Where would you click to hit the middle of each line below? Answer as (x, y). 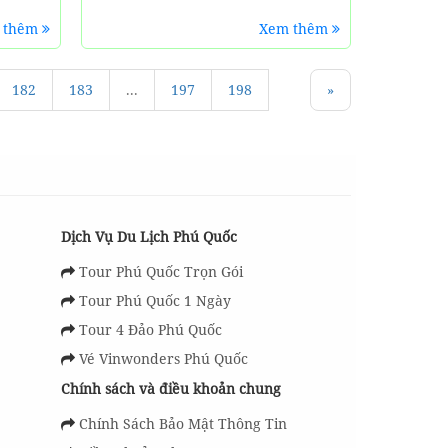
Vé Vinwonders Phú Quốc (163, 358)
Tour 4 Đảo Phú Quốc (150, 329)
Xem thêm (295, 28)
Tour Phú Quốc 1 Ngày (154, 300)
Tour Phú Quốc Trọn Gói (160, 271)
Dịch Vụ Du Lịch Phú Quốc (148, 236)
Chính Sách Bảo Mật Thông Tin (182, 423)
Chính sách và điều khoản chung (170, 388)
